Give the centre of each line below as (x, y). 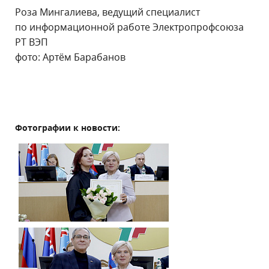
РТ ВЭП (32, 42)
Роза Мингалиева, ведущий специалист (107, 12)
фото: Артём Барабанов (70, 57)
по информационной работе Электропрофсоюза (129, 27)
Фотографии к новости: (68, 128)
